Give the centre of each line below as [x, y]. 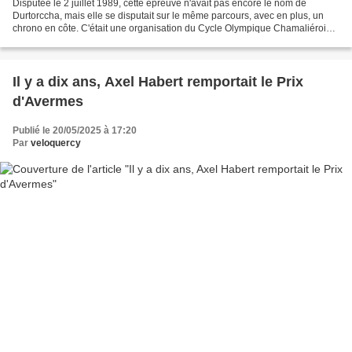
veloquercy [56, 143]
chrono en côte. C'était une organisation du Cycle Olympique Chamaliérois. [173, 28]
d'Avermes [48, 101]
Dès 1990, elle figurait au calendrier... [92, 40]
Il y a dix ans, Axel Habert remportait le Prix [158, 81]
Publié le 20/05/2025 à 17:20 [75, 130]
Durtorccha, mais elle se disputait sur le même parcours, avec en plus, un [168, 15]
